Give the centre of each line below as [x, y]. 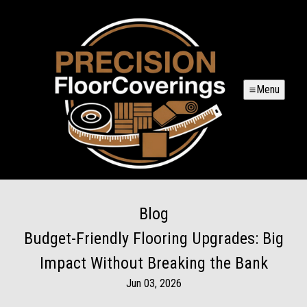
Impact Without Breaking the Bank [153, 263]
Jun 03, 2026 [153, 284]
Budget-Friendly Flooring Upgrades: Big [153, 239]
